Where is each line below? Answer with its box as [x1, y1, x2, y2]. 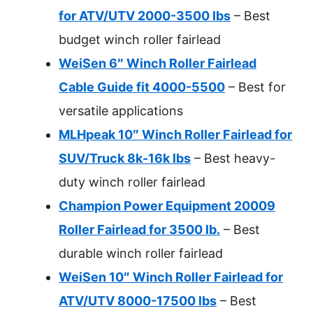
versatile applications [59, 103, 183, 118]
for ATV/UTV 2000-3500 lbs [59, 8, 231, 23]
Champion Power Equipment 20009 [59, 198, 275, 213]
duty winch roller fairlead [59, 175, 205, 189]
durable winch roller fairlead [59, 246, 223, 261]
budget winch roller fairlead [59, 32, 221, 47]
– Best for [225, 80, 286, 94]
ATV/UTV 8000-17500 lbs [59, 293, 217, 308]
